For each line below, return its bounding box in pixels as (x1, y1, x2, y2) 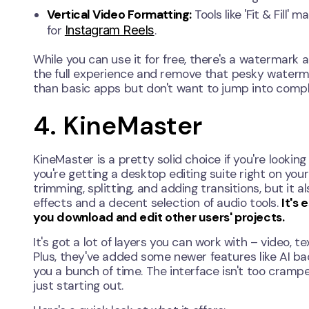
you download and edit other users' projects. (33, 210, 285, 226)
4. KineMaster (33, 109, 202, 143)
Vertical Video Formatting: (47, 7, 192, 23)
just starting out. (33, 278, 123, 294)
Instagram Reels (64, 22, 154, 38)
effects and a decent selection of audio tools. (33, 195, 282, 211)
